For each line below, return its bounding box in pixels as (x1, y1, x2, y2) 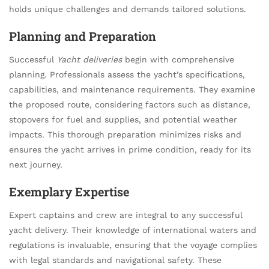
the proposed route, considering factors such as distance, (9, 99, 250, 109)
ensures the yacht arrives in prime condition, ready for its (9, 144, 251, 154)
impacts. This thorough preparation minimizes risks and (9, 129, 241, 139)
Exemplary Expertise (9, 183, 129, 199)
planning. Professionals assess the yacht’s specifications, (9, 69, 245, 79)
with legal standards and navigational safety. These (9, 255, 222, 265)
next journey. (9, 159, 62, 169)
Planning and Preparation (9, 28, 156, 44)
